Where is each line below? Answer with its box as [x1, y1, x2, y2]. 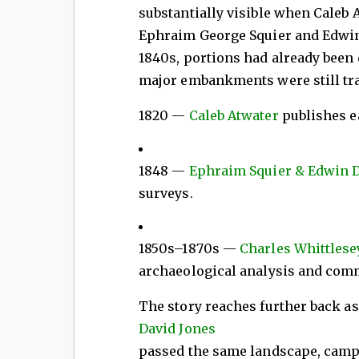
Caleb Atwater [185, 107, 279, 124]
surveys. [139, 185, 193, 202]
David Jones [139, 321, 216, 337]
